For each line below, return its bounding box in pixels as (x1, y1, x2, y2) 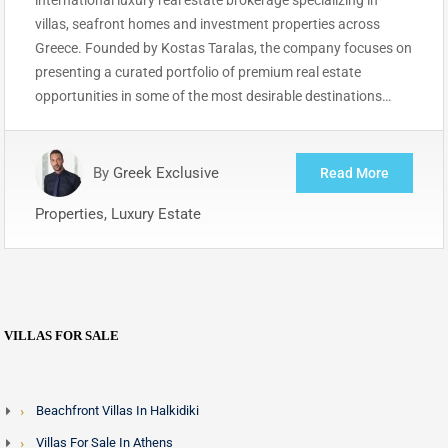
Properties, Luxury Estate (35, 204, 201, 223)
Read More (320, 164, 389, 181)
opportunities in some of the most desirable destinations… (35, 87, 391, 104)
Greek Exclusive (113, 163, 219, 182)
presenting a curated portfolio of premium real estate (35, 63, 361, 80)
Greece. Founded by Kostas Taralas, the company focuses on (35, 39, 412, 56)
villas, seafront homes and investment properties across (35, 15, 380, 32)
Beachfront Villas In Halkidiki (36, 402, 199, 418)
